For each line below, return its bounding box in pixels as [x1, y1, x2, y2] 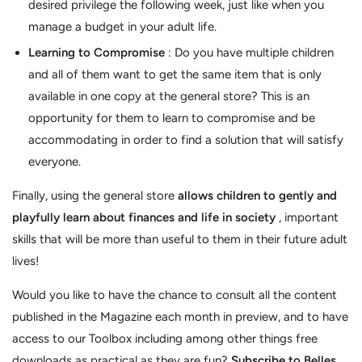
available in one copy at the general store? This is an [28, 89, 309, 104]
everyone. [28, 154, 81, 170]
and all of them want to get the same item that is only [28, 67, 322, 82]
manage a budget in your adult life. [28, 19, 217, 35]
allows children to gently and [178, 188, 337, 204]
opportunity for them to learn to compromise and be [28, 111, 315, 126]
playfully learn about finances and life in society [12, 210, 276, 225]
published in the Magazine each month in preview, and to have [12, 309, 348, 325]
